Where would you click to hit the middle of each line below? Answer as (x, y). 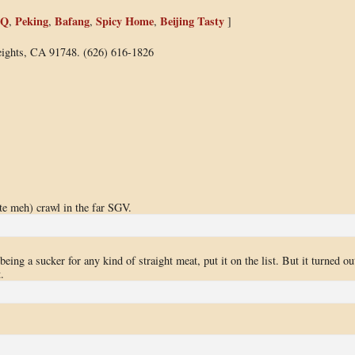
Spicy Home (124, 21)
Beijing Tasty (192, 21)
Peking (31, 21)
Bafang (72, 21)
